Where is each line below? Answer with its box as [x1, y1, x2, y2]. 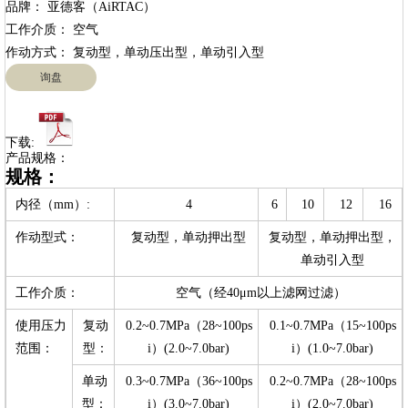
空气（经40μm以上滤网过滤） [175, 286, 346, 300]
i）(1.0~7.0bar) [291, 342, 373, 355]
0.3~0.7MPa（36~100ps [125, 374, 252, 388]
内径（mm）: [15, 198, 90, 211]
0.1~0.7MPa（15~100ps [269, 319, 396, 332]
